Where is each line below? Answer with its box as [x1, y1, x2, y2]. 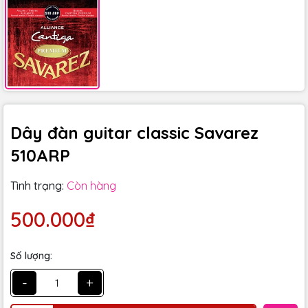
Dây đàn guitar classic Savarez [10, 122, 258, 143]
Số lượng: [10, 250, 52, 262]
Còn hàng [67, 179, 116, 192]
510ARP [10, 145, 70, 166]
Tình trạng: [10, 179, 64, 192]
